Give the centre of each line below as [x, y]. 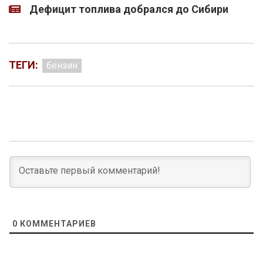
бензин [62, 66]
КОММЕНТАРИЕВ [57, 224]
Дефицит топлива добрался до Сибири [129, 9]
